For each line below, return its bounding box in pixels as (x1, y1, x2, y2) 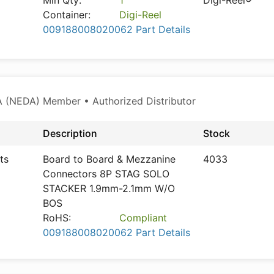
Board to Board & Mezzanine (43, 153, 176, 165)
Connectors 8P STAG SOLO (43, 168, 169, 180)
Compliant (119, 212, 168, 224)
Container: (43, 9, 91, 21)
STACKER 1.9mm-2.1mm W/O (43, 182, 175, 194)
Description (43, 127, 97, 139)
